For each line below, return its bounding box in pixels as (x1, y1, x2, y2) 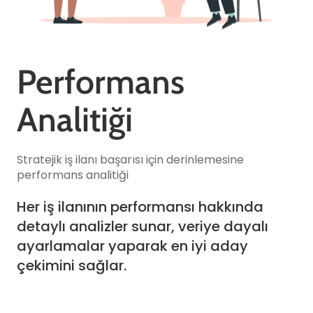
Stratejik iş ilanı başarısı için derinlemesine (17, 151, 244, 168)
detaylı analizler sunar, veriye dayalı (17, 216, 268, 236)
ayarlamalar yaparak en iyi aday (17, 235, 248, 256)
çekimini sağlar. (17, 255, 126, 275)
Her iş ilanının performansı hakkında (17, 196, 263, 217)
